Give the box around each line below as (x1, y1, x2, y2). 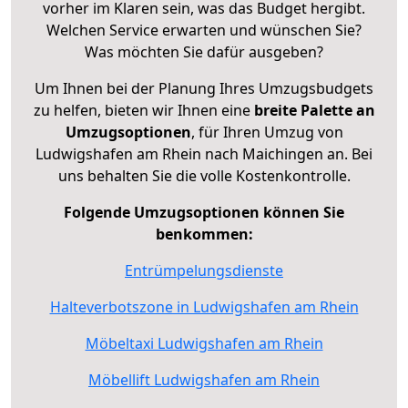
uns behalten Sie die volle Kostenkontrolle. (57, 165, 351, 186)
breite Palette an (253, 99, 375, 120)
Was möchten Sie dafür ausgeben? (85, 41, 323, 62)
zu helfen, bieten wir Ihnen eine (33, 99, 254, 120)
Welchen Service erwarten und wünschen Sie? (46, 19, 362, 40)
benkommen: (155, 223, 253, 244)
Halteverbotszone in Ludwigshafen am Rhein (49, 296, 359, 317)
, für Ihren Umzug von (190, 121, 343, 142)
